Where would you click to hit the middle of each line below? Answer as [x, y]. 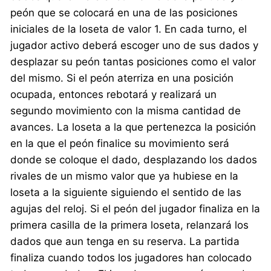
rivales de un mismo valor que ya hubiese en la [125, 176]
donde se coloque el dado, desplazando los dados [134, 159]
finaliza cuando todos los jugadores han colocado [131, 257]
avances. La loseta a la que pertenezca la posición [133, 127]
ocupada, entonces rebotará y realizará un [114, 94]
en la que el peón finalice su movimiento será [120, 143]
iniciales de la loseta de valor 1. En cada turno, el [129, 29]
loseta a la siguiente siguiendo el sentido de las [126, 192]
